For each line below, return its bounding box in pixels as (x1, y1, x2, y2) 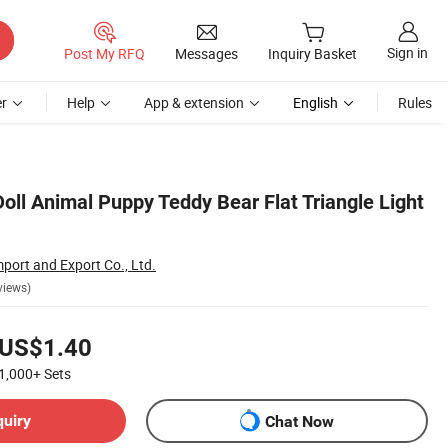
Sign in (387, 43, 428, 63)
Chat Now (265, 411, 334, 431)
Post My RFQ (64, 43, 145, 63)
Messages (175, 43, 238, 63)
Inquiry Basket (268, 44, 357, 64)
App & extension (144, 93, 244, 112)
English (293, 93, 338, 112)
